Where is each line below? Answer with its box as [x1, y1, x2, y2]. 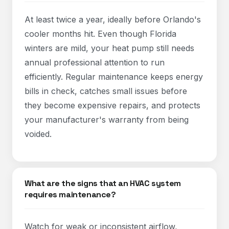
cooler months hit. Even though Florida [25, 29, 176, 39]
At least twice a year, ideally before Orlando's [25, 14, 201, 25]
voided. [25, 129, 52, 139]
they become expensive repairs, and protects [25, 100, 200, 110]
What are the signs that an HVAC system [25, 178, 181, 189]
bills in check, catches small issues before [25, 86, 187, 96]
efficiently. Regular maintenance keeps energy [25, 72, 203, 82]
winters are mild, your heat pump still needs [25, 43, 194, 53]
